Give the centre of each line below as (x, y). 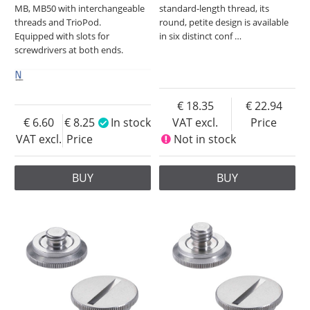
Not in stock (204, 139)
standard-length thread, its (215, 9)
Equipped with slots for (62, 36)
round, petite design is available (224, 22)
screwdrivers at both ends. (69, 50)
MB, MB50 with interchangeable (80, 9)
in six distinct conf (197, 36)
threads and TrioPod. (58, 22)
